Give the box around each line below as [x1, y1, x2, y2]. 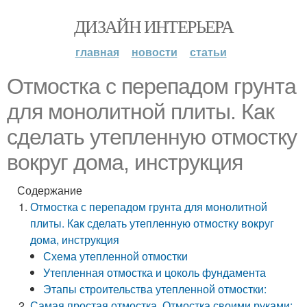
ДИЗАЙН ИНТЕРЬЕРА [73, 14, 234, 38]
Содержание [17, 182, 82, 198]
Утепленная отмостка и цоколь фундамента [43, 265, 267, 280]
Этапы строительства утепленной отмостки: [43, 281, 267, 297]
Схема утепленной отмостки [43, 248, 188, 264]
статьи [189, 44, 227, 60]
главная [75, 44, 119, 60]
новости [131, 44, 177, 60]
